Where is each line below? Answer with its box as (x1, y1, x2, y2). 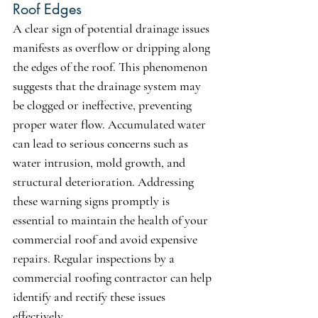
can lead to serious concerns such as (13, 136, 191, 152)
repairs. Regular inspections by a (13, 251, 177, 267)
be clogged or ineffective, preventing (13, 97, 194, 114)
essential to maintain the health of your (13, 212, 211, 229)
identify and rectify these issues (13, 289, 168, 305)
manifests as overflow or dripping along (13, 40, 213, 56)
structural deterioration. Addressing (13, 174, 197, 190)
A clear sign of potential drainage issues (13, 21, 212, 37)
